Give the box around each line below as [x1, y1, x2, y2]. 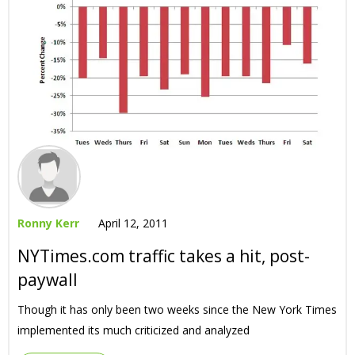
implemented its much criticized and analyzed [17, 323, 250, 338]
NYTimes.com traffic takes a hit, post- [17, 245, 310, 267]
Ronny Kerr [17, 216, 79, 231]
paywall [17, 269, 78, 291]
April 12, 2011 [98, 216, 168, 231]
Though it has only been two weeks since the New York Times [17, 302, 337, 317]
